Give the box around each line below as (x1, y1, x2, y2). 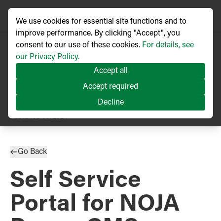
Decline (97, 99, 124, 107)
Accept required (83, 83, 138, 91)
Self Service (10, 170, 141, 193)
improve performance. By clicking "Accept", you (16, 30, 180, 37)
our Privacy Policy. (16, 53, 79, 61)
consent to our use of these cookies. (16, 41, 142, 49)
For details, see (142, 41, 194, 49)
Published (10, 114, 40, 121)
